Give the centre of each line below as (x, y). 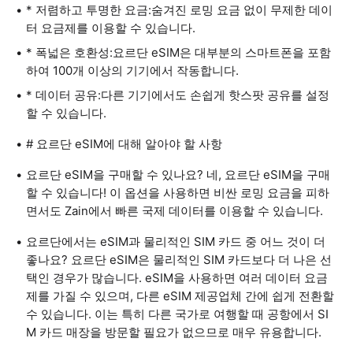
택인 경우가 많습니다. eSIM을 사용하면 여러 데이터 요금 (177, 278)
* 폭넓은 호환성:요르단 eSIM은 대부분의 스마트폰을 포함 (178, 52)
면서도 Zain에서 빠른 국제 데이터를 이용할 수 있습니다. (175, 211)
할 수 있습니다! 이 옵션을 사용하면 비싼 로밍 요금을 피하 (178, 193)
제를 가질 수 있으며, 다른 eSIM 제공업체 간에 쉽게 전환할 (180, 296)
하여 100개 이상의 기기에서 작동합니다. (132, 71)
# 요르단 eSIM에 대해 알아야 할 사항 (124, 144)
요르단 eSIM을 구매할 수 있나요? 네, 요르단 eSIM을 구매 (178, 175)
